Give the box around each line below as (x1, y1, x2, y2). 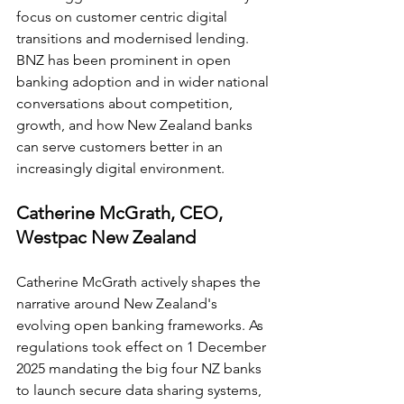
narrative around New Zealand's (16, 295, 221, 313)
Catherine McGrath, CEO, (16, 202, 227, 225)
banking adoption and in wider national (16, 73, 272, 91)
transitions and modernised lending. (16, 30, 252, 48)
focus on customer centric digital (16, 8, 231, 26)
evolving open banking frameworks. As (16, 317, 267, 335)
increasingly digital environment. (16, 160, 225, 178)
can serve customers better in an (16, 138, 226, 156)
